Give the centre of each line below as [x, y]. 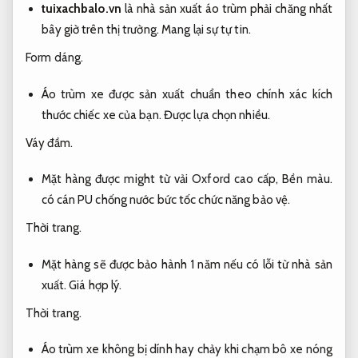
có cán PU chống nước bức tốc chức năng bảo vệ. [166, 200]
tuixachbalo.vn [81, 9]
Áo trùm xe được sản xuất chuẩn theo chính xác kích [187, 94]
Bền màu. [307, 179]
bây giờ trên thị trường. [101, 30]
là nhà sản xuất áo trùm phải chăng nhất [227, 9]
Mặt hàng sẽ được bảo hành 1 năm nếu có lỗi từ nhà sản [187, 264]
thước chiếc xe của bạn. [102, 115]
